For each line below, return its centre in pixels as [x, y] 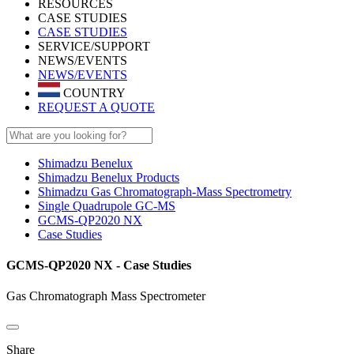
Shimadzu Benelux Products [109, 177]
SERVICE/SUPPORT [94, 46]
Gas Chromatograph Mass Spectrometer [106, 296]
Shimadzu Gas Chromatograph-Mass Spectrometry [165, 191]
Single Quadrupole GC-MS [107, 205]
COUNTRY [93, 92]
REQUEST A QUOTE [96, 107]
